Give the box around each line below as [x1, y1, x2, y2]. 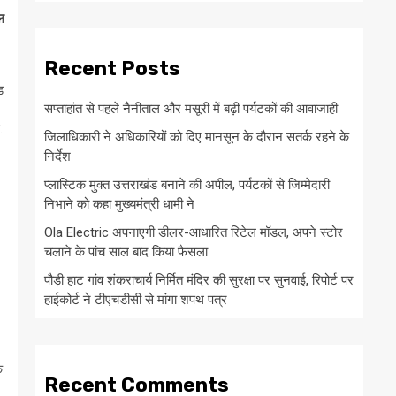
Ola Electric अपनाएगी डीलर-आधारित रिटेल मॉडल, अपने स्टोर [44, 225, 343, 241]
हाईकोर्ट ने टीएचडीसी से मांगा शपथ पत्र [44, 292, 227, 308]
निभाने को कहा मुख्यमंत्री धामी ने [44, 196, 194, 213]
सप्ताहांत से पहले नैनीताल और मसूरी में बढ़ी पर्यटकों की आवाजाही [44, 101, 338, 118]
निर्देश [44, 148, 71, 165]
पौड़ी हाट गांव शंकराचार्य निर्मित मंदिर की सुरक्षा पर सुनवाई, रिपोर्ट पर [44, 272, 354, 289]
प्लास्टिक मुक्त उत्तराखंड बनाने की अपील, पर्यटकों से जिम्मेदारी [44, 177, 330, 194]
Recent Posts [44, 56, 180, 80]
